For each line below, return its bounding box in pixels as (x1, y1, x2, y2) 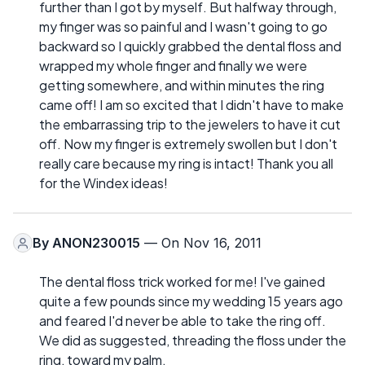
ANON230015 (52, 235, 140, 252)
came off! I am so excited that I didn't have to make (39, 96, 344, 114)
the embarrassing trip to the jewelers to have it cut (39, 116, 341, 134)
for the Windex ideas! (39, 174, 168, 192)
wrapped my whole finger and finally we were (39, 57, 307, 75)
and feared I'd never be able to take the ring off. (39, 312, 326, 330)
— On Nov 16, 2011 (140, 235, 262, 252)
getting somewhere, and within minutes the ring (39, 77, 324, 95)
